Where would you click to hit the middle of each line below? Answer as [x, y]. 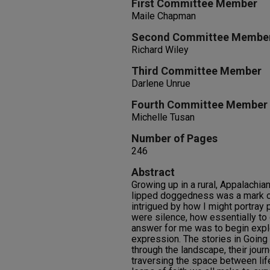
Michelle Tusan [163, 117]
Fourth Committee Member [199, 105]
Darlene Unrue [161, 83]
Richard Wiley [160, 50]
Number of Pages [174, 138]
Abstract [153, 172]
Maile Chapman [164, 16]
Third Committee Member [196, 71]
